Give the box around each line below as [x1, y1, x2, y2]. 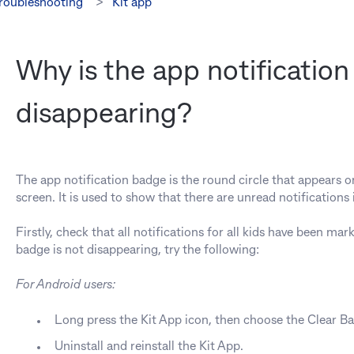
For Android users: [15, 280, 115, 292]
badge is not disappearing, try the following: [15, 244, 259, 256]
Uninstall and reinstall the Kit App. [54, 341, 243, 352]
